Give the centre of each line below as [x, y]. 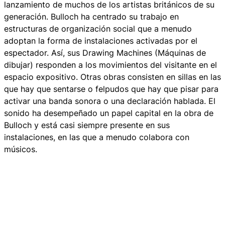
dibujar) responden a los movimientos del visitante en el [110, 65]
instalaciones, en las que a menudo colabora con [97, 137]
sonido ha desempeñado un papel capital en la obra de [109, 113]
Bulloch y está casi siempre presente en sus [87, 125]
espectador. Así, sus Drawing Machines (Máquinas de [105, 53]
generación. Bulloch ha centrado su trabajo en [91, 17]
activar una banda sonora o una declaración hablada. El [110, 101]
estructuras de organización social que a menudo [98, 29]
